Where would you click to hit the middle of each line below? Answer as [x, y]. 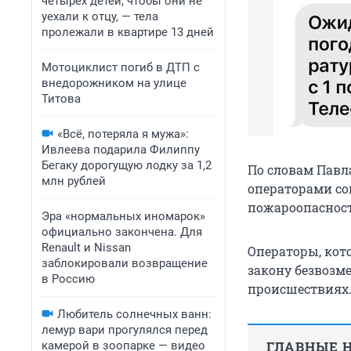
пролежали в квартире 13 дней [128, 32]
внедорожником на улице [114, 83]
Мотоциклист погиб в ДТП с [121, 67]
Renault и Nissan [86, 248]
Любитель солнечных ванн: [134, 314]
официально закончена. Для [122, 232]
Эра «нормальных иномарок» [123, 216]
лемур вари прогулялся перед [125, 330]
